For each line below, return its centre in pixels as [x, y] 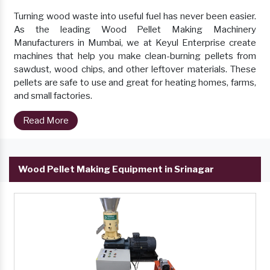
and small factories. [53, 96]
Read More [46, 121]
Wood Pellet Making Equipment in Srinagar [116, 170]
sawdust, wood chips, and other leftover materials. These [135, 70]
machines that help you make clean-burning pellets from [135, 56]
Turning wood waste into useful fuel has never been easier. [135, 17]
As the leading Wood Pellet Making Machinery [135, 30]
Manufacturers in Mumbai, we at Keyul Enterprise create [135, 43]
